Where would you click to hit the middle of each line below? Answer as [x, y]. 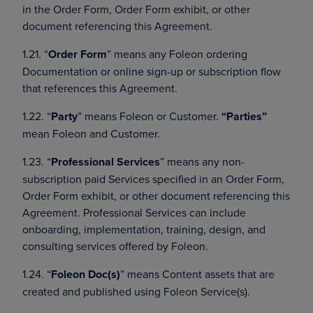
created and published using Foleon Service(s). [136, 291]
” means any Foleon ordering [177, 54]
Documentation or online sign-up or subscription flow [152, 71]
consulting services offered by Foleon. [115, 246]
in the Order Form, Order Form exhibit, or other [136, 9]
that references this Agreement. [100, 88]
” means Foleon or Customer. [150, 116]
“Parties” [244, 116]
